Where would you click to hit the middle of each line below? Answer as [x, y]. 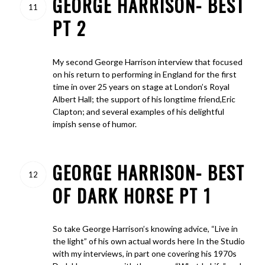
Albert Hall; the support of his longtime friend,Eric [144, 99]
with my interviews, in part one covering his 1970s [144, 254]
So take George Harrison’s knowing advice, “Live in [145, 229]
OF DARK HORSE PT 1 [132, 195]
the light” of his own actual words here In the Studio [148, 241]
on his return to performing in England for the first [144, 74]
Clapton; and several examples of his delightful [138, 111]
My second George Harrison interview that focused [147, 62]
